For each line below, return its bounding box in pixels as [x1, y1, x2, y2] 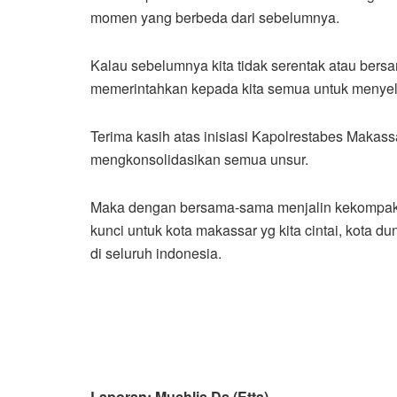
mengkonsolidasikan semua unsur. [90, 148, 308, 169]
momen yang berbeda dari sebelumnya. [90, 6, 339, 27]
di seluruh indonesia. [90, 242, 222, 263]
